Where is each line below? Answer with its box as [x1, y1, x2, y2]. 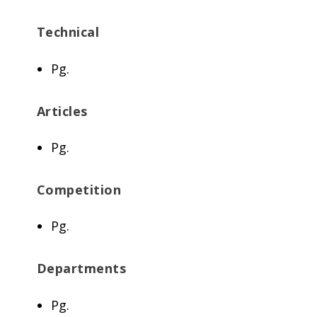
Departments [36, 260, 127, 277]
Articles [36, 102, 88, 120]
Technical [36, 23, 100, 41]
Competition [36, 180, 122, 198]
